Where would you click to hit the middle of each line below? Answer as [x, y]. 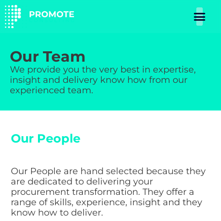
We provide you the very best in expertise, [103, 69]
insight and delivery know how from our [99, 80]
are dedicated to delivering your [82, 181]
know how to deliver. [57, 212]
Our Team [48, 56]
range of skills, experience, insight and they [107, 202]
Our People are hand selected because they [109, 171]
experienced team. [52, 90]
